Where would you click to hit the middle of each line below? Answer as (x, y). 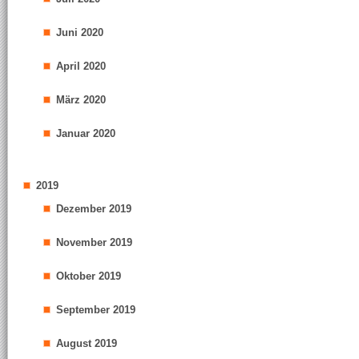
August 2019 (87, 343)
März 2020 (81, 100)
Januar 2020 (86, 133)
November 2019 (94, 242)
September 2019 (96, 310)
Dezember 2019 (94, 209)
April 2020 (81, 66)
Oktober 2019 (89, 276)
